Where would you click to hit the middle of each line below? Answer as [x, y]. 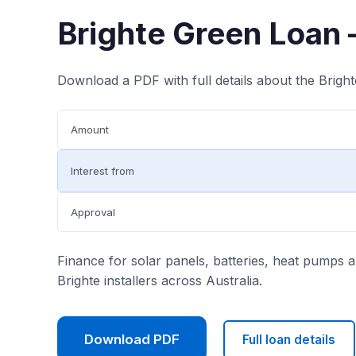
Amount [90, 129]
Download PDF [132, 339]
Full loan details [289, 339]
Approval [93, 212]
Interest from [103, 170]
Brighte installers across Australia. [160, 281]
